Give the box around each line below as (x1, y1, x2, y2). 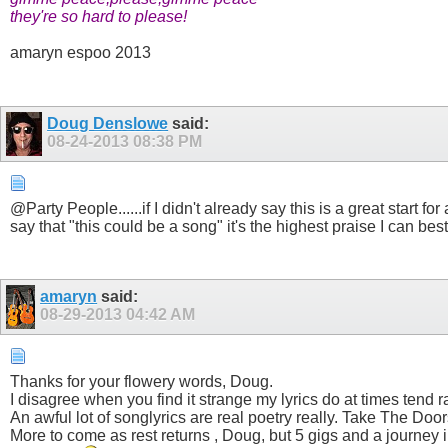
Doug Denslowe (47, 114, 169, 132)
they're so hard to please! (10, 8, 187, 26)
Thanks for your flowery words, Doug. (10, 373, 273, 391)
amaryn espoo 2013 (10, 44, 151, 62)
